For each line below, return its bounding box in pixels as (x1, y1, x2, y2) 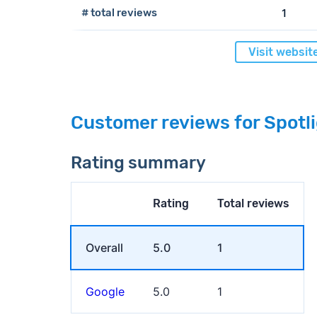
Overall (85, 241, 123, 255)
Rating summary (70, 153, 206, 173)
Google (85, 284, 125, 299)
